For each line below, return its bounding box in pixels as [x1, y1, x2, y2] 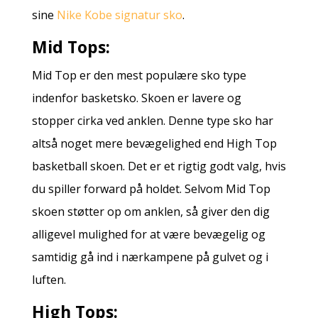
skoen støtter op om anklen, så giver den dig [31, 203, 270, 219]
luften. [31, 271, 66, 287]
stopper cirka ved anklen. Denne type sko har [31, 112, 273, 128]
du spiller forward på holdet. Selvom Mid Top [31, 180, 270, 197]
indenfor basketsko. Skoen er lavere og [31, 89, 241, 106]
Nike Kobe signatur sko [56, 6, 182, 23]
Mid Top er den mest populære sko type [31, 67, 246, 83]
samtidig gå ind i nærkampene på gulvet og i [31, 248, 268, 265]
